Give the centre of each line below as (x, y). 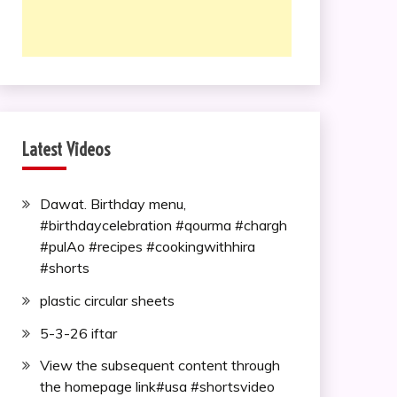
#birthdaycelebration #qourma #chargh (163, 225)
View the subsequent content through (160, 366)
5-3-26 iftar (78, 333)
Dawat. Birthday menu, (113, 204)
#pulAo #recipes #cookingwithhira (147, 246)
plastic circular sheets (107, 300)
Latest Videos (66, 149)
